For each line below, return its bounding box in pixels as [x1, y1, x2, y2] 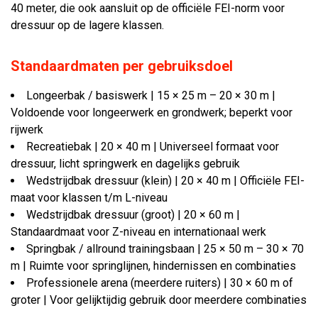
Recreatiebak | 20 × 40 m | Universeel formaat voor [26, 140, 279, 153]
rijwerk [11, 123, 43, 136]
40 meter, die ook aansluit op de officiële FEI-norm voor [11, 1, 285, 15]
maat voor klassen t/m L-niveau [11, 191, 168, 204]
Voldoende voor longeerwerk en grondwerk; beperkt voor [11, 106, 292, 119]
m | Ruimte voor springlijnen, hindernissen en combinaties [11, 259, 296, 273]
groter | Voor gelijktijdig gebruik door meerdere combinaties [11, 293, 307, 307]
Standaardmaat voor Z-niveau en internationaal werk [11, 225, 266, 238]
